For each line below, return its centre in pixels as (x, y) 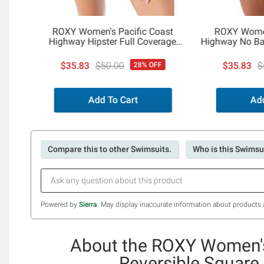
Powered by (60, 204)
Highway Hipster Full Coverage (112, 42)
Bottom (112, 52)
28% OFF (148, 65)
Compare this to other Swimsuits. (110, 149)
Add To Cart (113, 100)
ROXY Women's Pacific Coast (113, 32)
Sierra (88, 204)
